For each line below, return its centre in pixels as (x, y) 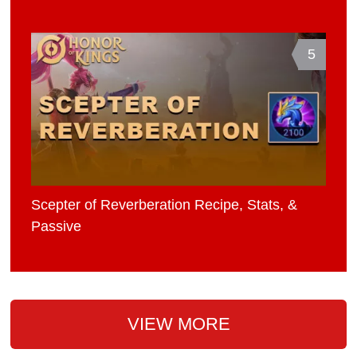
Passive (57, 226)
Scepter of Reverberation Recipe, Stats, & (165, 204)
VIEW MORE (178, 324)
